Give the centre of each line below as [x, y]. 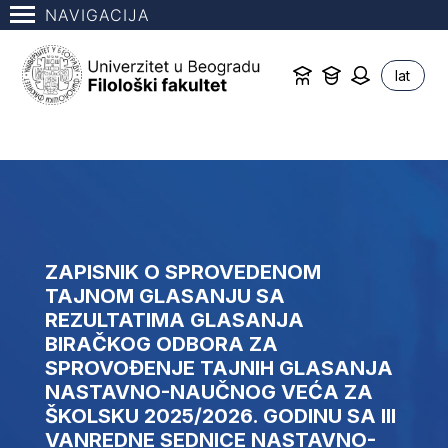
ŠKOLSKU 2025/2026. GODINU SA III [220, 416]
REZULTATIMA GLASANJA [174, 320]
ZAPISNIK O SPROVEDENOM [182, 272]
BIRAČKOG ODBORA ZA [161, 344]
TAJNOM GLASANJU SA [164, 296]
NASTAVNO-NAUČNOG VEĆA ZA [208, 392]
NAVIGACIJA [97, 15]
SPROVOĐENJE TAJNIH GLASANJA [218, 368]
